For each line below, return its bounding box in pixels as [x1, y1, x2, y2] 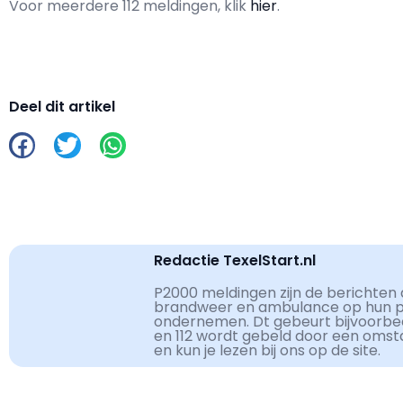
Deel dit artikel [9, 96, 115, 118]
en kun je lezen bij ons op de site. [153, 339, 381, 361]
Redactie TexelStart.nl [153, 249, 316, 271]
